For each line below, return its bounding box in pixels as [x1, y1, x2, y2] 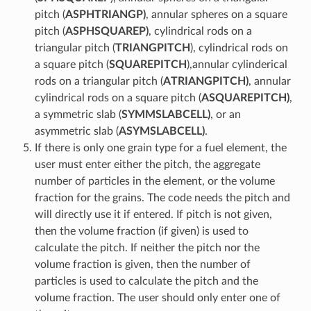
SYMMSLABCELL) [121, 108, 210, 120]
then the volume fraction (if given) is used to [34, 225, 249, 237]
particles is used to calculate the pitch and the [34, 275, 258, 287]
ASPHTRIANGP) [65, 8, 146, 20]
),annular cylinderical [186, 58, 287, 70]
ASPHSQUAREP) [65, 25, 149, 37]
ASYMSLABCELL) [118, 125, 205, 137]
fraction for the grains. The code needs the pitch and [34, 192, 290, 203]
